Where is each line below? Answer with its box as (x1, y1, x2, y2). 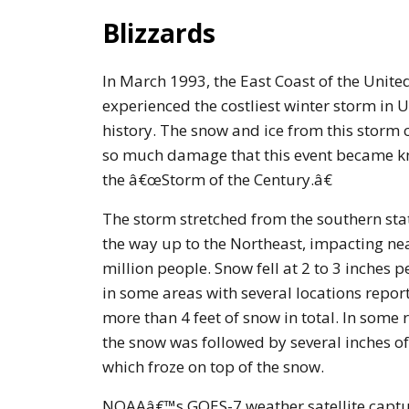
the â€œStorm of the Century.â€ (102, 169, 332, 191)
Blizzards (102, 15, 215, 50)
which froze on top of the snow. (102, 356, 324, 378)
